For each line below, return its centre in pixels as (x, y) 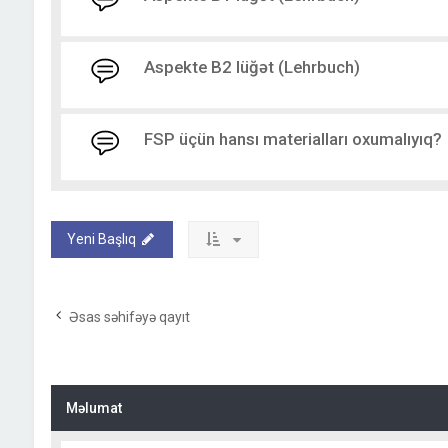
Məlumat (93, 408)
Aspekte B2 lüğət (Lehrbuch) (251, 67)
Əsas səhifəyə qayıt (129, 317)
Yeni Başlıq (101, 239)
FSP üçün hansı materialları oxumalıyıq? (292, 139)
